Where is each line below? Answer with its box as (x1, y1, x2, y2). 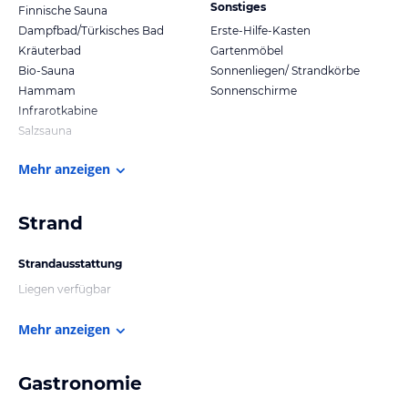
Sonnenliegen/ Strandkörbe (210, 63, 360, 77)
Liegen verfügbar (18, 281, 111, 296)
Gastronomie (18, 372, 142, 394)
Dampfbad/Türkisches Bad (18, 23, 164, 37)
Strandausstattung (18, 256, 122, 270)
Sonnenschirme (210, 83, 297, 97)
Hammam (18, 83, 76, 97)
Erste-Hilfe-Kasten (210, 23, 311, 37)
